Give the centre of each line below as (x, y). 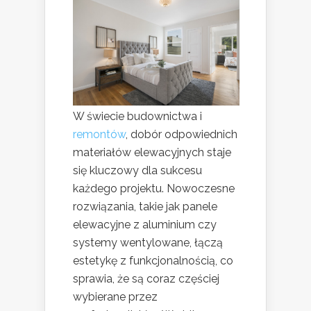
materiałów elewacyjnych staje (152, 152)
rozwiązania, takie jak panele (145, 206)
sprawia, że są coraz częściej (146, 278)
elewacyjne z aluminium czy (145, 224)
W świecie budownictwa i (137, 116)
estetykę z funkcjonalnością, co (153, 260)
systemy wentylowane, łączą (148, 242)
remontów (99, 134)
